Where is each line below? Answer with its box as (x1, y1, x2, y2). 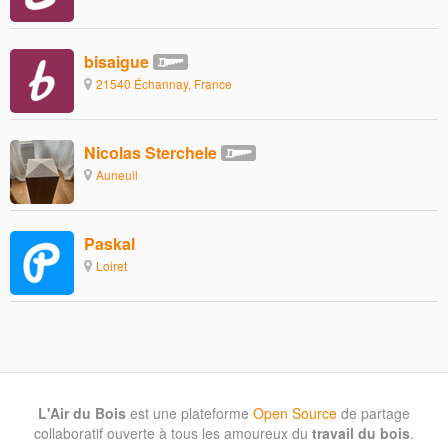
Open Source (253, 402, 337, 423)
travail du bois (312, 422, 410, 443)
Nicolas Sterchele (84, 140, 217, 164)
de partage (337, 402, 410, 423)
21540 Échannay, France (96, 74, 232, 92)
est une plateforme (126, 402, 253, 423)
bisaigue (84, 49, 149, 73)
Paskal (84, 231, 135, 255)
